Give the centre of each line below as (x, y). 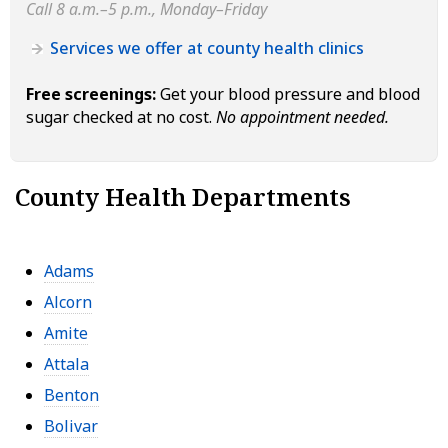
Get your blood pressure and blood (288, 93)
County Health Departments (183, 196)
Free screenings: (91, 93)
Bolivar (71, 425)
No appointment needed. (302, 116)
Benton (71, 394)
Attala (66, 363)
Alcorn (68, 301)
